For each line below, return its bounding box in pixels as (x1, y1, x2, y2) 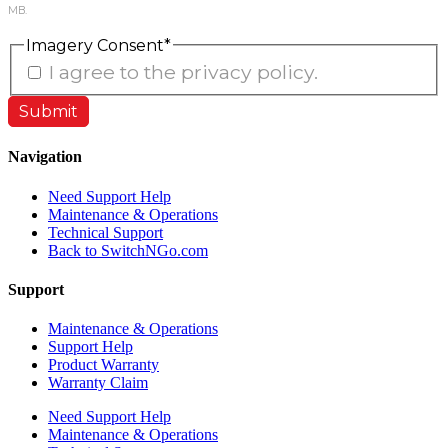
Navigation (8, 148, 82, 166)
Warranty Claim (48, 374, 148, 392)
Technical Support (48, 223, 163, 241)
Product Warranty (48, 356, 159, 374)
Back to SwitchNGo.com (48, 241, 208, 259)
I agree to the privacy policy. (49, 60, 318, 85)
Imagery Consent (26, 35, 164, 55)
